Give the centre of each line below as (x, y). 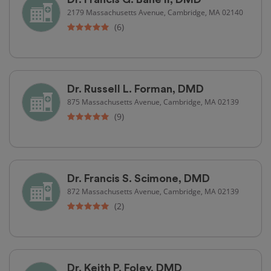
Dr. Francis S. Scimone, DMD (139, 178)
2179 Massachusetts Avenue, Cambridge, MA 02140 (155, 12)
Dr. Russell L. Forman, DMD (135, 89)
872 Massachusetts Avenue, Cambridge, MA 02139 (153, 191)
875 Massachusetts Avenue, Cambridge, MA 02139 (153, 101)
